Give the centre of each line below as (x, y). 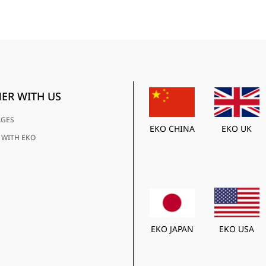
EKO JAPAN (172, 229)
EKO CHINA (172, 128)
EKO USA (237, 229)
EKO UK (237, 128)
